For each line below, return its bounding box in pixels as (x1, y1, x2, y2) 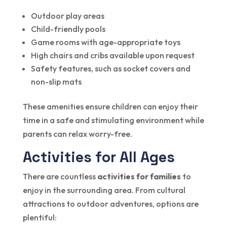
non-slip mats (30, 76, 82, 87)
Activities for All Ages (22, 147, 175, 166)
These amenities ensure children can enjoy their (22, 101, 198, 111)
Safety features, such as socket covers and (30, 63, 191, 73)
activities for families (97, 171, 181, 181)
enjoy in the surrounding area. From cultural (22, 184, 185, 195)
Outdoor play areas (30, 10, 104, 21)
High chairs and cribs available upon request (30, 50, 195, 60)
